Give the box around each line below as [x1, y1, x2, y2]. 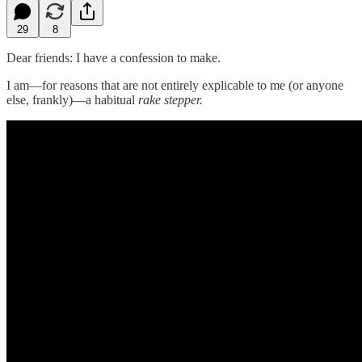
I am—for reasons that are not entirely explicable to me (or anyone [6, 78, 343, 92]
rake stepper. [138, 92, 203, 107]
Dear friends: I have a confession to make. [6, 50, 221, 65]
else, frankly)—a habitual [6, 92, 138, 107]
